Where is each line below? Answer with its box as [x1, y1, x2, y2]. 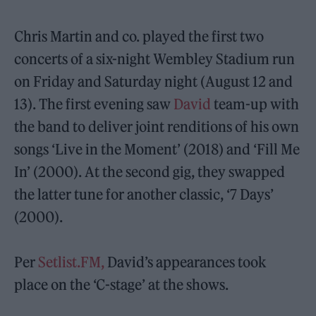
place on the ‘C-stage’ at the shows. [14, 276, 229, 294]
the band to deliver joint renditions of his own [14, 118, 300, 136]
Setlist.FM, [38, 253, 105, 272]
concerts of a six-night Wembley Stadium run [14, 50, 296, 68]
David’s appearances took [104, 253, 267, 272]
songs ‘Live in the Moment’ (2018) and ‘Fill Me [14, 140, 300, 159]
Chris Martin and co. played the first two [14, 28, 265, 46]
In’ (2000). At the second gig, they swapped [14, 163, 286, 181]
